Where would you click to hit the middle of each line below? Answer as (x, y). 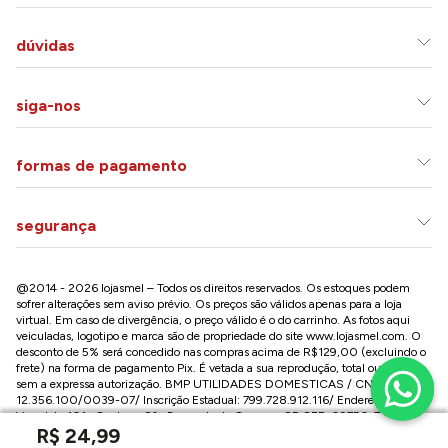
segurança (56, 226)
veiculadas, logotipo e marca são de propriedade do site (161, 336)
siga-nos (48, 106)
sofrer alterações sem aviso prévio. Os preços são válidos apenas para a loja (209, 304)
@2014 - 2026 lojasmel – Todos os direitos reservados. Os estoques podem (213, 288)
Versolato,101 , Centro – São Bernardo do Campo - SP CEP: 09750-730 (206, 416)
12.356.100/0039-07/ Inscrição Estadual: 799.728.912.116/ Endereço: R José (221, 400)
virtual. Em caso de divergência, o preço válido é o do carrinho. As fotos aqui (213, 320)
